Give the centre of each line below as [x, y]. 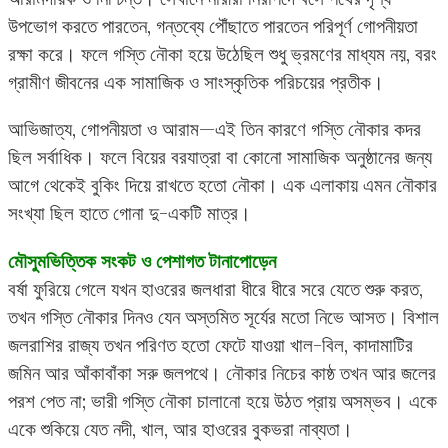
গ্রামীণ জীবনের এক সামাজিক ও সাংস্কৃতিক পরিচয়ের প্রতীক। [196, 82]
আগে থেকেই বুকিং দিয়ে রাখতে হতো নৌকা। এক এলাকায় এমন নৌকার [222, 185]
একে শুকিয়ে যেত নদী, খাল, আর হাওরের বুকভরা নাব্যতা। [180, 428]
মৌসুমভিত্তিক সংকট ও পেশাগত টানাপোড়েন [142, 260]
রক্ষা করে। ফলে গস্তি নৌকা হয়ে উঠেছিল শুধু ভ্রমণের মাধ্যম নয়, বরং [222, 54]
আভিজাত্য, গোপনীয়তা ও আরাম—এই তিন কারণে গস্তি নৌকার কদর [214, 129]
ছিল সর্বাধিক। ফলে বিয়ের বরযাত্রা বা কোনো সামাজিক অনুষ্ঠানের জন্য [220, 157]
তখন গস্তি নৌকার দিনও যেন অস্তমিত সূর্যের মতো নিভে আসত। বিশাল [223, 316]
